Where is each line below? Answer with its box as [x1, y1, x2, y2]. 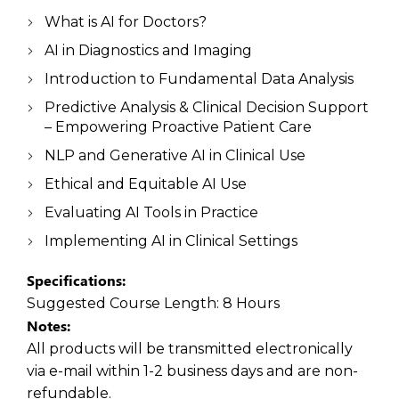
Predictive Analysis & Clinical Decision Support [45, 99, 369, 116]
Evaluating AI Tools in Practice [45, 204, 258, 221]
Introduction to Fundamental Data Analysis [45, 70, 354, 87]
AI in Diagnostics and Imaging [45, 42, 252, 59]
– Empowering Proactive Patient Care [45, 118, 312, 135]
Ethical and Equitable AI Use [45, 175, 247, 192]
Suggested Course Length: [27, 295, 223, 312]
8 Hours [223, 295, 280, 312]
